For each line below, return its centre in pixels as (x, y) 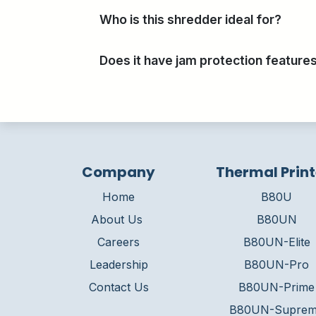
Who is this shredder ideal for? (190, 19)
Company (119, 172)
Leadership (119, 265)
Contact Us (119, 287)
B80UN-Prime (276, 287)
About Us (117, 219)
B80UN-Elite (276, 242)
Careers (119, 242)
